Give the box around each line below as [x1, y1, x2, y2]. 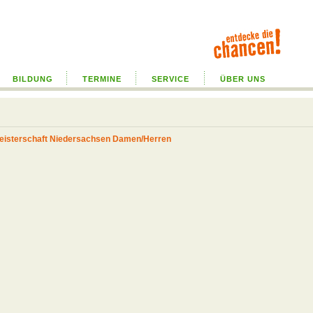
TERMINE [82, 75, 122, 83]
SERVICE [152, 75, 189, 83]
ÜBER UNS [220, 75, 265, 83]
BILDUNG [12, 75, 53, 83]
